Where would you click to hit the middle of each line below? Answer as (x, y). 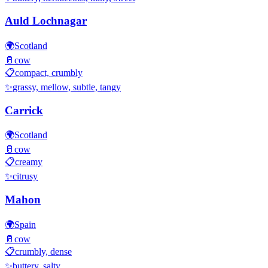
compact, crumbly (49, 72)
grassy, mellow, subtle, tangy (67, 87)
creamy (29, 162)
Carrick (24, 110)
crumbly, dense (43, 251)
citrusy (25, 176)
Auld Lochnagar (46, 21)
